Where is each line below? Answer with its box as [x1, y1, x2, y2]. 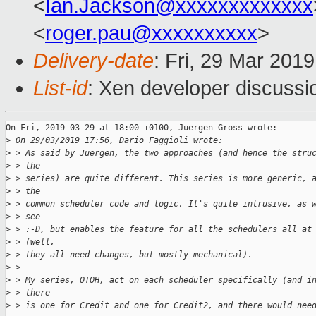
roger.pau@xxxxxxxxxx [45, 22, 257, 45]
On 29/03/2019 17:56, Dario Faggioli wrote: [11, 135, 223, 146]
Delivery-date [33, 49, 154, 73]
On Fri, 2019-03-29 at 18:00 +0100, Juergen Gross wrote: [6, 123, 277, 133]
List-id [33, 77, 87, 100]
